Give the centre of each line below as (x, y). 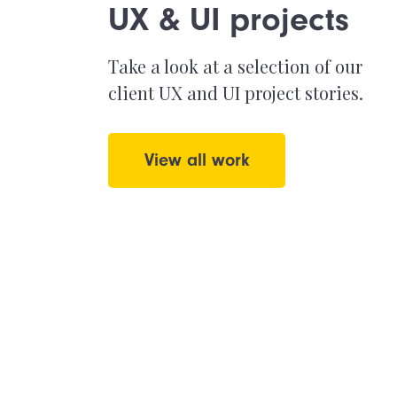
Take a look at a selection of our (235, 66)
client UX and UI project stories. (236, 93)
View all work (197, 160)
